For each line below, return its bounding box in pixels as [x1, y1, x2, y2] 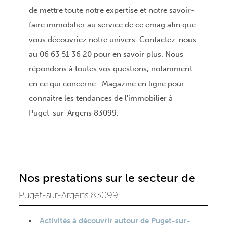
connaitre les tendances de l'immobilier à [28, 94, 173, 103]
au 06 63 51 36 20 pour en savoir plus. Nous [28, 50, 183, 59]
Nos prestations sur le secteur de [18, 171, 195, 185]
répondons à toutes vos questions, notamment [28, 64, 192, 74]
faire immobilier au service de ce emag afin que [28, 20, 196, 30]
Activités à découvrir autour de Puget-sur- [39, 216, 190, 226]
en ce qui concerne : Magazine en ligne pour [28, 79, 184, 89]
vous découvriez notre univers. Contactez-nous [28, 35, 196, 45]
